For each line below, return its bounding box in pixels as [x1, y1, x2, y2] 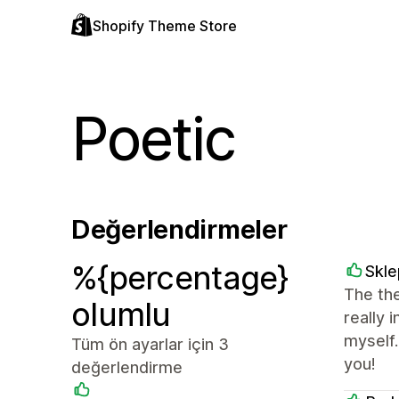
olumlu [71, 295, 171, 334]
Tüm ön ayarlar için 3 [71, 335, 229, 354]
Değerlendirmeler [71, 214, 288, 245]
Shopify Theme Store [93, 17, 237, 35]
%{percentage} [71, 258, 289, 297]
